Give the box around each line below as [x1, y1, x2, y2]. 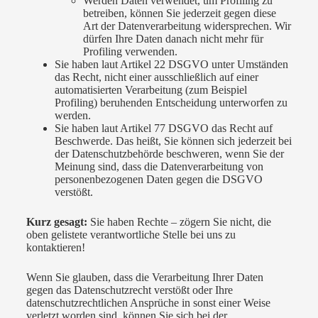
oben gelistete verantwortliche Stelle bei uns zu [26, 229, 236, 241]
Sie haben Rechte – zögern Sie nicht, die [87, 216, 271, 229]
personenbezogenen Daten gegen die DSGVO [54, 173, 263, 186]
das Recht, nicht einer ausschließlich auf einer [54, 71, 258, 84]
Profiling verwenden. [82, 45, 177, 58]
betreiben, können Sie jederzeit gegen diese [82, 7, 276, 20]
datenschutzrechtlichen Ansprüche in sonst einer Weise [26, 297, 270, 309]
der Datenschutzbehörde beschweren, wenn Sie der [54, 148, 284, 160]
